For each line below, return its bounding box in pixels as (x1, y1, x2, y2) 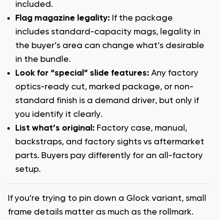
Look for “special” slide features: (15, 69, 149, 78)
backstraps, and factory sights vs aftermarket (15, 137, 204, 147)
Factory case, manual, (95, 124, 187, 133)
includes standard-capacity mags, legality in (15, 27, 200, 37)
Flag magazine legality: (15, 14, 110, 23)
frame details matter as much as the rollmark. (8, 208, 193, 217)
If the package (110, 14, 173, 23)
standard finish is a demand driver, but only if (15, 96, 199, 106)
